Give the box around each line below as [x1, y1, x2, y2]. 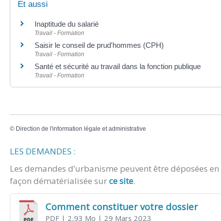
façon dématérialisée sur [10, 175, 109, 187]
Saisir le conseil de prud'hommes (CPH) [35, 41, 164, 50]
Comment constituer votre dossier [45, 200, 198, 213]
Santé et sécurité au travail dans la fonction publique [35, 62, 201, 71]
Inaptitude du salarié [35, 20, 99, 29]
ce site [109, 175, 133, 187]
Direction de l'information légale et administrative [16, 125, 146, 132]
